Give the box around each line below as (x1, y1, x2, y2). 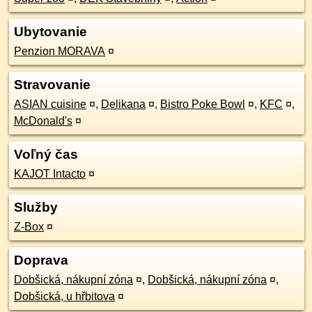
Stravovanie (14, 77, 91, 92)
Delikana (101, 98, 146, 110)
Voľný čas (14, 147, 78, 162)
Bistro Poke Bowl (160, 98, 245, 110)
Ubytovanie (14, 24, 87, 39)
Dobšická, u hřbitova (14, 290, 115, 302)
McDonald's (14, 115, 72, 127)
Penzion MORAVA (14, 45, 105, 57)
